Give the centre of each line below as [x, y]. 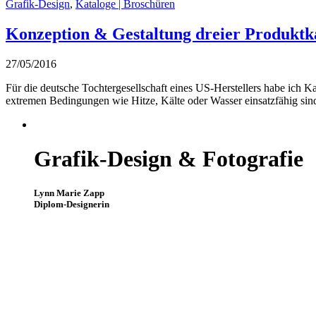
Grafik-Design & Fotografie [169, 159]
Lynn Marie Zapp [69, 193]
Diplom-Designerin [72, 205]
